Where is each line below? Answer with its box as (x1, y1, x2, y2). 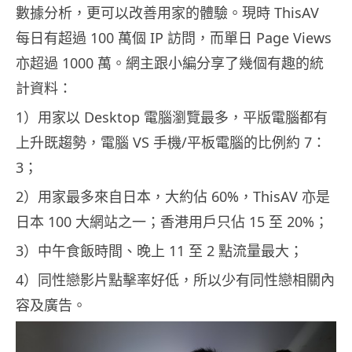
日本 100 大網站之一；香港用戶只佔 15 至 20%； (16, 212, 328, 232)
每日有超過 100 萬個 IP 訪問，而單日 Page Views (16, 28, 332, 48)
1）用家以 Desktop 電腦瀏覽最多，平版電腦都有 (16, 108, 328, 127)
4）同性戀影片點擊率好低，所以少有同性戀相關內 (16, 270, 335, 290)
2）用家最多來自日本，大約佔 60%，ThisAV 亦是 (16, 187, 330, 207)
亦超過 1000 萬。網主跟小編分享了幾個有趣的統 (16, 53, 324, 73)
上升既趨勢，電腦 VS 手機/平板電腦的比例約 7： (16, 133, 326, 152)
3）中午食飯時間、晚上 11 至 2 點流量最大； (16, 241, 303, 261)
